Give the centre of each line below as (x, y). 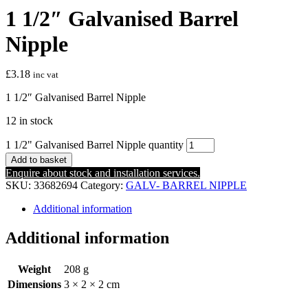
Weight (34, 269)
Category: (103, 186)
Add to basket (39, 160)
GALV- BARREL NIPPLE (186, 186)
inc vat (46, 75)
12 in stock (29, 121)
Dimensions (34, 284)
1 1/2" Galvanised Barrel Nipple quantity (95, 145)
